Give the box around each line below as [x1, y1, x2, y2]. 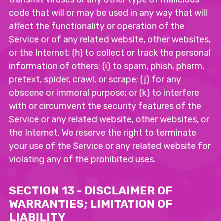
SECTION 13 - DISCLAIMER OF [9, 184, 172, 197]
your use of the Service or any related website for [9, 141, 211, 151]
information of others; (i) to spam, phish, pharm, [9, 61, 204, 72]
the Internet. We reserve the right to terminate [9, 127, 196, 138]
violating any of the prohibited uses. [9, 154, 156, 165]
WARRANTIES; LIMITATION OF [9, 197, 172, 211]
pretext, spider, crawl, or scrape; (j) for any [9, 74, 181, 85]
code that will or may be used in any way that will [9, 7, 207, 18]
